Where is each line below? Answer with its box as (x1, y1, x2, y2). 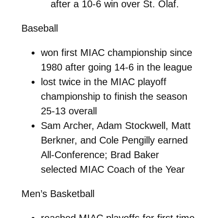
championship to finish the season (40, 91, 187, 102)
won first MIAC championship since (40, 47, 192, 58)
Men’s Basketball (21, 188, 94, 199)
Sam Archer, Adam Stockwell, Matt (40, 120, 191, 131)
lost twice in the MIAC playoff (40, 76, 166, 87)
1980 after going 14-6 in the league (40, 61, 192, 73)
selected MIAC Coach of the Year (40, 163, 185, 175)
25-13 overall (40, 105, 97, 116)
